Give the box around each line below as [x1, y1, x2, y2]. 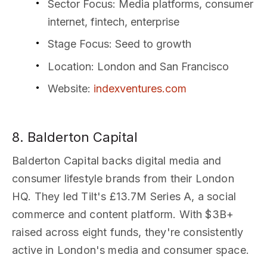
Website [48, 82, 88, 95]
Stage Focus [48, 38, 109, 51]
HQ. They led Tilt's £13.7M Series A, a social [12, 190, 237, 203]
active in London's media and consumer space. [12, 243, 249, 256]
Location [48, 60, 91, 73]
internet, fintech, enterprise [48, 15, 179, 29]
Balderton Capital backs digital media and [12, 154, 222, 167]
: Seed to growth [109, 38, 191, 51]
